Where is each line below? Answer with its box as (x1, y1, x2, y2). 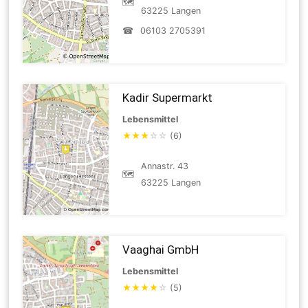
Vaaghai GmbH (122, 242, 199, 256)
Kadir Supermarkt (122, 90, 213, 104)
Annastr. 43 (141, 160, 189, 171)
